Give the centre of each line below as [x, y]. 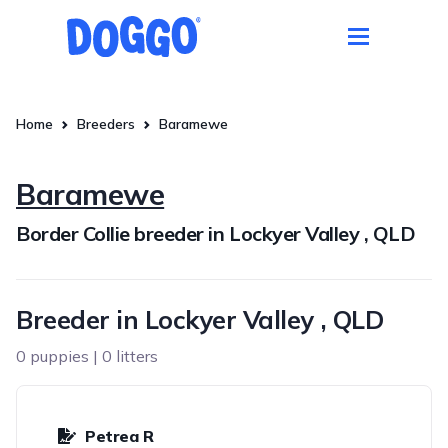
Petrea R [119, 435]
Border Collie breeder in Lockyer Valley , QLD [216, 233]
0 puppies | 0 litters [87, 355]
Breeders [106, 123]
